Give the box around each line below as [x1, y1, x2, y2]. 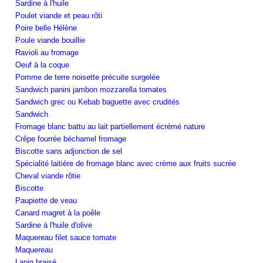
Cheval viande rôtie [15, 171, 80, 180]
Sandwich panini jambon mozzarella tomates [15, 85, 167, 94]
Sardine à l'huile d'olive [15, 220, 92, 230]
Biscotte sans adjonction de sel [15, 146, 122, 156]
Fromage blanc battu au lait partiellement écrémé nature [15, 122, 205, 131]
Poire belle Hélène [15, 23, 77, 32]
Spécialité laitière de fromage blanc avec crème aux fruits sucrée [15, 159, 236, 168]
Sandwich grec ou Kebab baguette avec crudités [15, 97, 180, 106]
